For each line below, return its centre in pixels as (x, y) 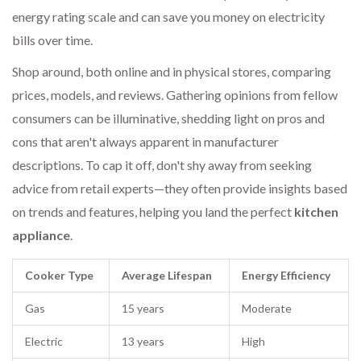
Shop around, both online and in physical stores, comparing (172, 71)
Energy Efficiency (286, 275)
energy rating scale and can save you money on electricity (168, 16)
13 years (143, 341)
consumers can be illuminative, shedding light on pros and (168, 118)
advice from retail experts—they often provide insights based (180, 188)
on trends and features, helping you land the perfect (153, 211)
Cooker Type (59, 275)
